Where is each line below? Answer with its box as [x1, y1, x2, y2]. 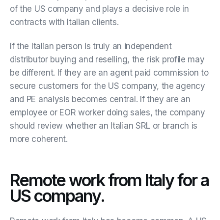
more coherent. [10, 134, 68, 144]
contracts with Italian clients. [10, 17, 119, 27]
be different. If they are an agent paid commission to [10, 67, 209, 78]
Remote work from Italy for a [10, 169, 209, 190]
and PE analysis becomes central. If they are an [10, 94, 191, 104]
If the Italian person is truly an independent [10, 41, 172, 51]
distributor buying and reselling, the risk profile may [10, 54, 205, 64]
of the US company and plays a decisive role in [10, 3, 189, 14]
